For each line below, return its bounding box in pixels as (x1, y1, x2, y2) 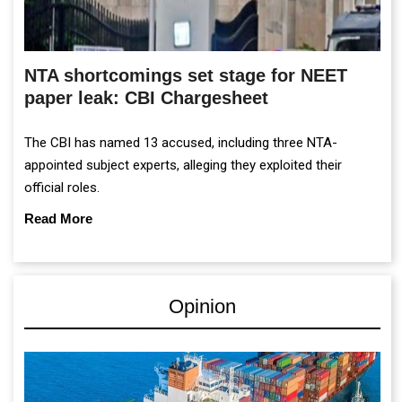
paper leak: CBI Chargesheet (24, 87, 268, 108)
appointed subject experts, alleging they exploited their (24, 156, 342, 173)
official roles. (24, 179, 100, 196)
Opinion (169, 294, 236, 318)
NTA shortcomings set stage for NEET (24, 65, 347, 85)
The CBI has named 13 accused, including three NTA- (24, 134, 337, 151)
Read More (24, 210, 92, 226)
